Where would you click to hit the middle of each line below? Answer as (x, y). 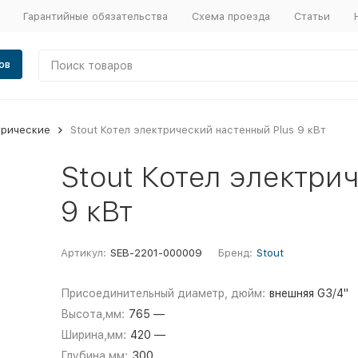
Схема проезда (231, 16)
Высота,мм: (92, 314)
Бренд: (235, 253)
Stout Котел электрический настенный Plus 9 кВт (198, 130)
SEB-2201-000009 (156, 253)
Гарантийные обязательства (95, 16)
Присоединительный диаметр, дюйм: (163, 293)
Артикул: (83, 253)
